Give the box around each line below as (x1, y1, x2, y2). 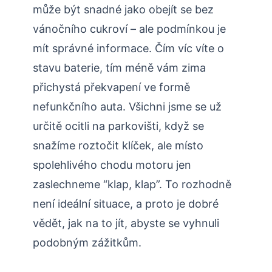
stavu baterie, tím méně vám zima (33, 61, 206, 75)
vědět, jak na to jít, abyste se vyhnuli (33, 217, 219, 230)
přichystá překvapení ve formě (33, 81, 190, 94)
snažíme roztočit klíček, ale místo (33, 139, 203, 152)
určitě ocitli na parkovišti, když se (33, 120, 204, 133)
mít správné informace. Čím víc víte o (33, 42, 224, 55)
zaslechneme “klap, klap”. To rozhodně (33, 178, 231, 191)
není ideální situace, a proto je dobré (33, 197, 219, 211)
